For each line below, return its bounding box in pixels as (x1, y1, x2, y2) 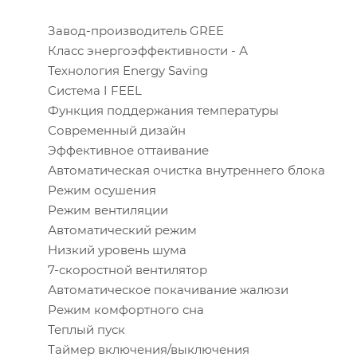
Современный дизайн (48, 123, 186, 139)
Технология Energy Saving (48, 63, 208, 79)
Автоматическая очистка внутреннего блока (48, 163, 325, 178)
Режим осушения (48, 182, 156, 198)
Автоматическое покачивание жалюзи (48, 282, 288, 298)
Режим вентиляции (48, 202, 168, 218)
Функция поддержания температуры (48, 103, 279, 119)
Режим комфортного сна (48, 302, 204, 318)
